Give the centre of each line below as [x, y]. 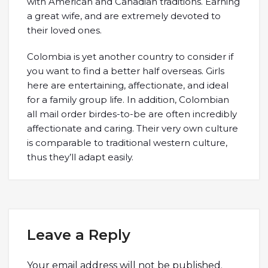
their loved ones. [64, 30]
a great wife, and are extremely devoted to [124, 16]
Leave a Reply [79, 235]
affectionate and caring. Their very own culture [133, 128]
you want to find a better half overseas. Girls [126, 71]
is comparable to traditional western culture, [127, 143]
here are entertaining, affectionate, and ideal [128, 85]
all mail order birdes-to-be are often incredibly [132, 114]
